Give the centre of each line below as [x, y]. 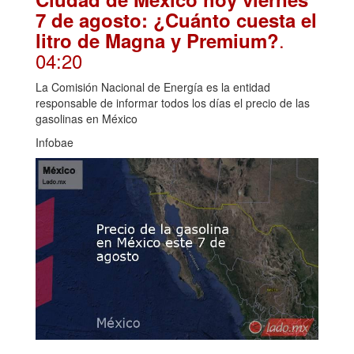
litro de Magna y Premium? [157, 41]
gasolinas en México [87, 119]
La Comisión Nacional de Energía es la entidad [153, 87]
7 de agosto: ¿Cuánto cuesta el [176, 20]
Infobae [55, 143]
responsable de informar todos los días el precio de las [173, 103]
